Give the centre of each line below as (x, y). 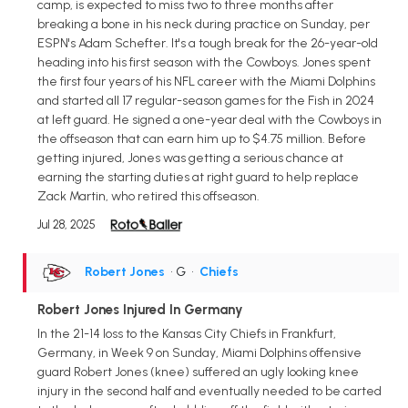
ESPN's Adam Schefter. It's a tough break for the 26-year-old (208, 43)
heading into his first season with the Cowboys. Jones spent (204, 62)
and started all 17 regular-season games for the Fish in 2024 (206, 100)
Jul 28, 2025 (66, 224)
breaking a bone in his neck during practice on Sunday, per (204, 24)
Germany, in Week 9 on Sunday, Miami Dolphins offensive (199, 352)
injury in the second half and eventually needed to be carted (209, 391)
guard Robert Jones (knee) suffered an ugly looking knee (198, 372)
